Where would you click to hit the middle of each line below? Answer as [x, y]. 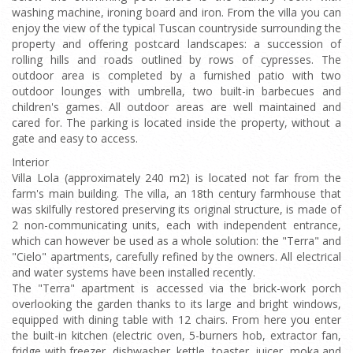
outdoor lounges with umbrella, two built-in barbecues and [176, 91]
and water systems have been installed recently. [134, 272]
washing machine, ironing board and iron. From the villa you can [176, 12]
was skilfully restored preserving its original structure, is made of [176, 209]
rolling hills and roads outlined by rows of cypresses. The [176, 59]
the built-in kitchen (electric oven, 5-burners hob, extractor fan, [176, 335]
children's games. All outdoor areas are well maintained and [176, 107]
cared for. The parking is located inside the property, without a [176, 123]
